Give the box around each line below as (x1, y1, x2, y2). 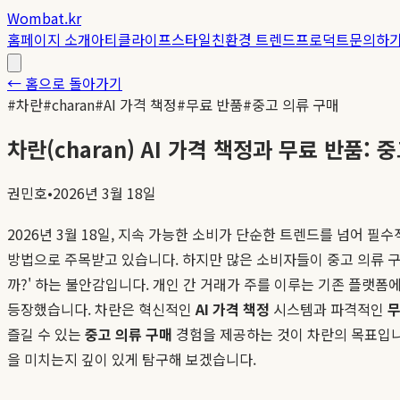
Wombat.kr (7, 7, 81, 29)
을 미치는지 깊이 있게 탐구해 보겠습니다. (7, 347, 256, 370)
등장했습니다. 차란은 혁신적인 (7, 297, 196, 320)
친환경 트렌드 (212, 29, 296, 50)
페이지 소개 (21, 29, 91, 50)
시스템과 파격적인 (270, 297, 387, 320)
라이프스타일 (131, 29, 212, 50)
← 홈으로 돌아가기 (7, 72, 122, 94)
